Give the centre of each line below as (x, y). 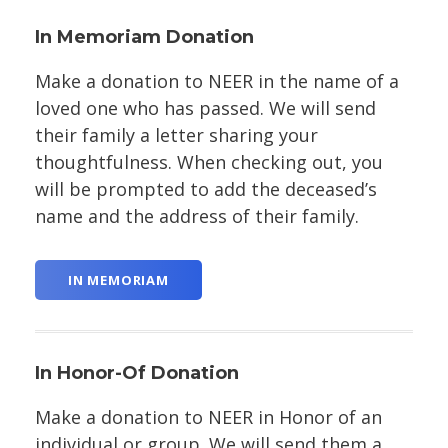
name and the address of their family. (199, 216)
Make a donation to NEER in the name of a (217, 81)
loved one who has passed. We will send (205, 108)
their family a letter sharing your (176, 135)
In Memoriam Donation (144, 37)
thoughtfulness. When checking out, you (209, 162)
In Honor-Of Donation (137, 373)
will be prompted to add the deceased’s (206, 189)
